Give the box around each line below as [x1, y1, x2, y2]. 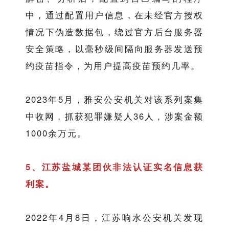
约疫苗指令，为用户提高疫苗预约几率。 [25, 59, 200, 72]
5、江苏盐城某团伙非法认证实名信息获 [25, 161, 204, 173]
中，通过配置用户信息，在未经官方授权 [25, 9, 204, 21]
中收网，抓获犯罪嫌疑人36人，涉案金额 [25, 110, 204, 123]
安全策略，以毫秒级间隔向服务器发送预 [25, 42, 204, 55]
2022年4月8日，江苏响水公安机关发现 [25, 211, 204, 224]
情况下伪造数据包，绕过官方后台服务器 [25, 26, 204, 38]
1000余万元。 [25, 127, 87, 140]
